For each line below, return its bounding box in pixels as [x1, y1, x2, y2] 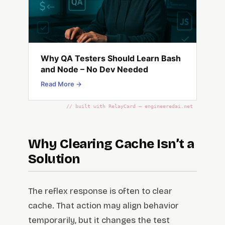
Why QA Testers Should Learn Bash [41, 53, 181, 64]
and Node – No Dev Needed [41, 64, 148, 75]
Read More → [41, 80, 82, 88]
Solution [28, 151, 80, 167]
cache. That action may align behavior [28, 200, 179, 211]
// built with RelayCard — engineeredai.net [66, 103, 193, 109]
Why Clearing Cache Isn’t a [28, 136, 194, 152]
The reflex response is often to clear [28, 186, 172, 197]
